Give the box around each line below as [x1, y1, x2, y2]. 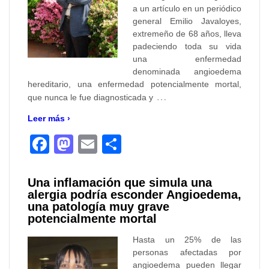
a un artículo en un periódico [133, 3, 241, 13]
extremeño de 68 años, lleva [133, 28, 241, 38]
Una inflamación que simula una [28, 175, 212, 189]
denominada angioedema [133, 66, 241, 76]
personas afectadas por [133, 247, 241, 257]
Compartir [121, 133, 207, 155]
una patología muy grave [28, 199, 169, 213]
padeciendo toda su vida [133, 41, 241, 51]
